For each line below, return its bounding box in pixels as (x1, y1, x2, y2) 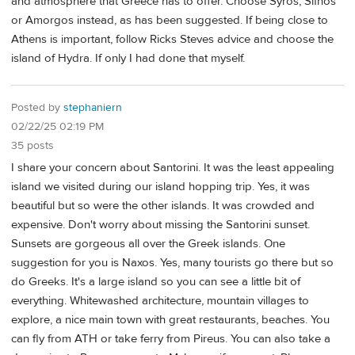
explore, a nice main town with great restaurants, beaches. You (11, 312, 330, 328)
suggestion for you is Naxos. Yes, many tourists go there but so (11, 255, 334, 271)
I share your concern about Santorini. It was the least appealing (11, 160, 334, 176)
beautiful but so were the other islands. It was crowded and (11, 198, 315, 214)
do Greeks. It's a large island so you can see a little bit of (11, 274, 300, 290)
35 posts (11, 138, 54, 153)
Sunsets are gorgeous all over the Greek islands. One (11, 236, 285, 252)
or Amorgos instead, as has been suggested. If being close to (11, 12, 328, 28)
